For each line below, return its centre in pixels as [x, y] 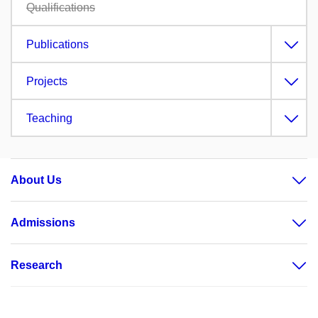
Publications [57, 44]
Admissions [43, 222]
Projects [47, 81]
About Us [36, 180]
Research [37, 265]
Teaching [49, 118]
